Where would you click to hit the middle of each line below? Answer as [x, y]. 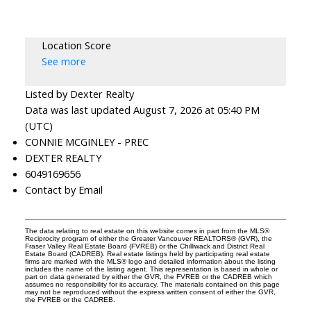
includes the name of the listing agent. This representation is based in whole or [151, 269]
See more [64, 61]
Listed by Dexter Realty [79, 94]
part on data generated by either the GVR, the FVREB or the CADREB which [148, 277]
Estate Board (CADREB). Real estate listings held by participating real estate [147, 254]
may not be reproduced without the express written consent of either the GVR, [150, 292]
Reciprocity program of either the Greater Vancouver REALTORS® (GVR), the [148, 239]
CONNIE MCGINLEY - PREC [86, 142]
